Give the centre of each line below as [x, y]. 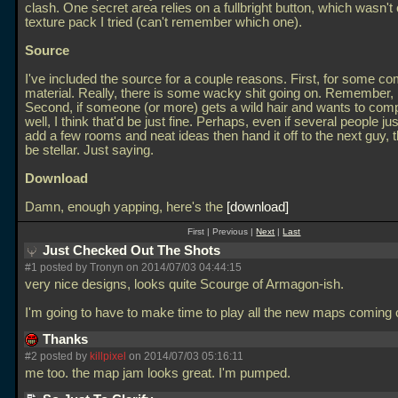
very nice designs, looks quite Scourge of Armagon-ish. [184, 284]
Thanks [67, 339]
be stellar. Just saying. [89, 150]
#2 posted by [57, 356]
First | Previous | [222, 231]
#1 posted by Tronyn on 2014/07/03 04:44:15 [133, 267]
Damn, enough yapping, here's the [126, 207]
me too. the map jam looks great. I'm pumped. [159, 373]
